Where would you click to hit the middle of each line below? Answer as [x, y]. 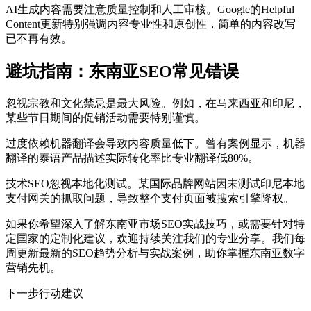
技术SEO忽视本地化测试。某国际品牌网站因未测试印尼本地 [155, 184]
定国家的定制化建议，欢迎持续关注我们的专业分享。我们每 [155, 239]
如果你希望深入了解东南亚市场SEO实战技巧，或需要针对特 [155, 224]
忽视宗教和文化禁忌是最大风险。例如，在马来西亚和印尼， [155, 103]
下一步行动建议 [44, 294]
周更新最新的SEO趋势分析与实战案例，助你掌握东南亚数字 [155, 253]
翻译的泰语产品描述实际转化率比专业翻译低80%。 [132, 158]
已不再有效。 [39, 39]
